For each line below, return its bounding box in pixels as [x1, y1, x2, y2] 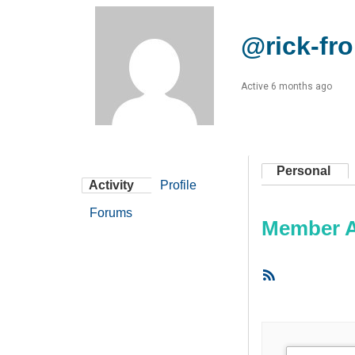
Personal [277, 164, 330, 178]
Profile [160, 178, 197, 193]
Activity [89, 178, 134, 193]
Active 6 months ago [241, 80, 332, 92]
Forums [90, 206, 132, 220]
